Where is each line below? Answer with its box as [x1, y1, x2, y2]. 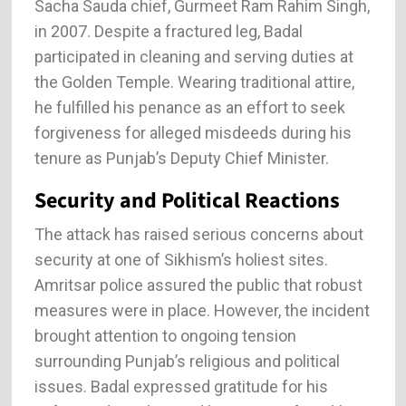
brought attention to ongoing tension [34, 325, 296, 345]
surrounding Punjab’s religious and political [34, 351, 340, 371]
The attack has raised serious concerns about [34, 224, 363, 244]
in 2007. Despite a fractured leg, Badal [34, 21, 303, 41]
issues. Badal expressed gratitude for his [34, 376, 328, 396]
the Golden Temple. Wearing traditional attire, [34, 72, 354, 92]
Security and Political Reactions [34, 184, 340, 217]
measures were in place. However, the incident [34, 300, 370, 320]
